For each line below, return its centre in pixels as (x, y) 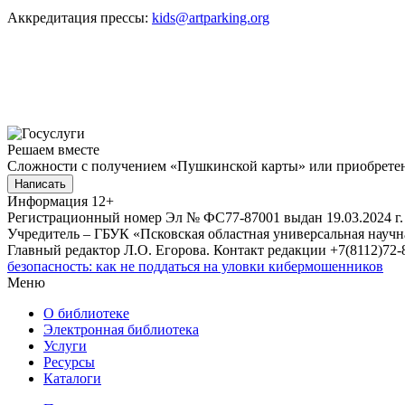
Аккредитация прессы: (80, 18)
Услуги (65, 346)
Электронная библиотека (121, 330)
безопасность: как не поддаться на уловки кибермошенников (195, 267)
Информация (47, 202)
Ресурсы (69, 363)
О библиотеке (86, 314)
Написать (40, 184)
